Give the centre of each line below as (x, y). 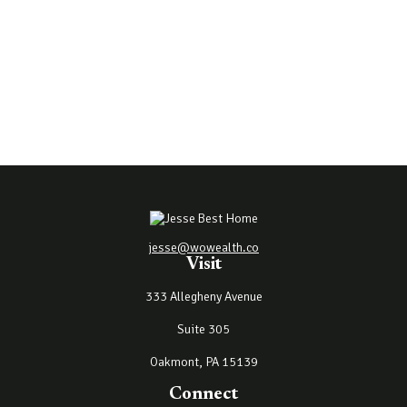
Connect (203, 394)
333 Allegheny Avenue (203, 297)
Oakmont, (176, 362)
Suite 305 (203, 329)
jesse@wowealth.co (203, 248)
